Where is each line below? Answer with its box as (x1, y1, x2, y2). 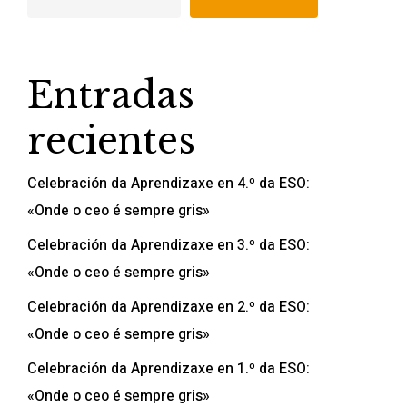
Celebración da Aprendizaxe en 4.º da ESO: (26, 173, 310, 194)
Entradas (26, 73, 194, 118)
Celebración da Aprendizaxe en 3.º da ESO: (26, 234, 310, 256)
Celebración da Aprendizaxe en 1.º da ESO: (26, 358, 310, 380)
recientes (26, 118, 195, 164)
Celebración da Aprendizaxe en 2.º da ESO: (26, 296, 310, 318)
